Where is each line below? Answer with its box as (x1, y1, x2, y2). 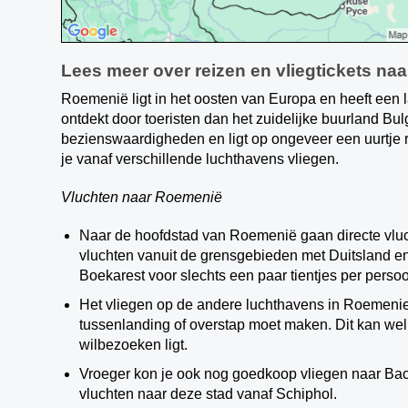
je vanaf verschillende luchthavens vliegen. (61, 151, 340, 167)
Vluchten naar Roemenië (61, 189, 223, 205)
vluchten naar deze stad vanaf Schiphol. (79, 386, 342, 402)
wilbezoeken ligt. (79, 337, 192, 352)
